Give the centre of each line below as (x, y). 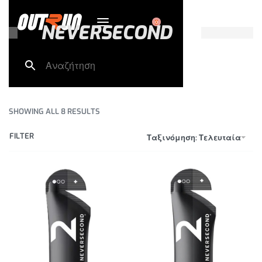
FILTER (22, 136)
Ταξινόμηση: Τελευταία (194, 137)
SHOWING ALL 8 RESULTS (54, 112)
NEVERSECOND (106, 33)
